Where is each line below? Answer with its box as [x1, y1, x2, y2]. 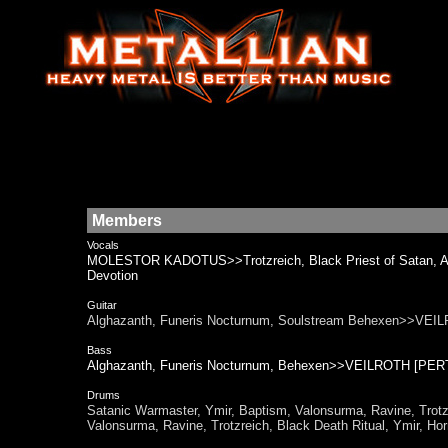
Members [92, 211, 162, 229]
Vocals [87, 239, 119, 251]
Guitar [87, 299, 117, 311]
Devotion [87, 268, 138, 283]
